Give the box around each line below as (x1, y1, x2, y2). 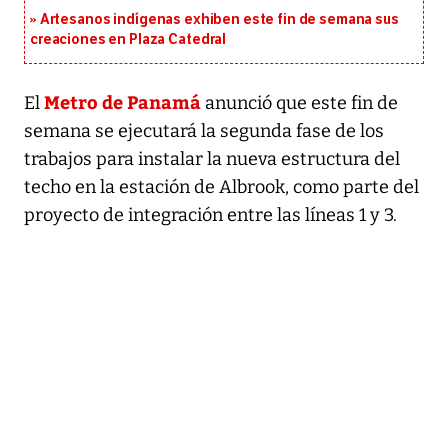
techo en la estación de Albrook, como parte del (24, 175, 419, 198)
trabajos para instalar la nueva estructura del (24, 147, 400, 170)
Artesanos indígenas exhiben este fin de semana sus (39, 10, 399, 28)
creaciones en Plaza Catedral (30, 30, 227, 48)
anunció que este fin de (201, 91, 398, 114)
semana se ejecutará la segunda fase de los (24, 119, 384, 142)
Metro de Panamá (44, 88, 201, 114)
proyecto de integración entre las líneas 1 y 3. (24, 203, 397, 226)
